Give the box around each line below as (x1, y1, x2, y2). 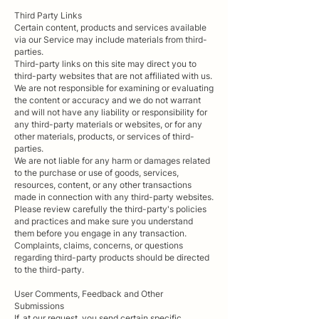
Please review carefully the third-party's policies (14, 203, 206, 214)
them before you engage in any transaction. (14, 227, 187, 239)
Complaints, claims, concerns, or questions (14, 239, 183, 251)
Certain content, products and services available (14, 21, 206, 33)
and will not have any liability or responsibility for (14, 106, 207, 117)
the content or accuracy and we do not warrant (14, 94, 201, 105)
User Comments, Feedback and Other (14, 288, 163, 299)
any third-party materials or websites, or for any (14, 118, 202, 130)
